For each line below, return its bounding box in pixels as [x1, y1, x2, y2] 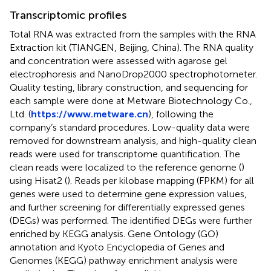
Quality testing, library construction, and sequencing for [10, 81, 248, 93]
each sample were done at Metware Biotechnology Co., [10, 94, 252, 106]
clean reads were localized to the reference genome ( [10, 161, 241, 173]
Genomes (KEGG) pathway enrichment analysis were [10, 254, 238, 266]
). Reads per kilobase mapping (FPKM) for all [67, 174, 254, 186]
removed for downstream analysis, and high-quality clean [10, 134, 256, 146]
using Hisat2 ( [10, 174, 67, 186]
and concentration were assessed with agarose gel [10, 54, 227, 67]
